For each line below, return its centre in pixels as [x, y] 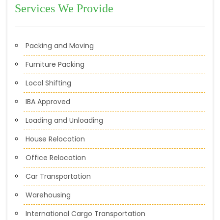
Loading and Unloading [64, 120]
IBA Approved [48, 101]
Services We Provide [64, 8]
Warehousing [48, 195]
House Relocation [55, 139]
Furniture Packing [55, 64]
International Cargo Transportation [85, 213]
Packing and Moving [60, 45]
